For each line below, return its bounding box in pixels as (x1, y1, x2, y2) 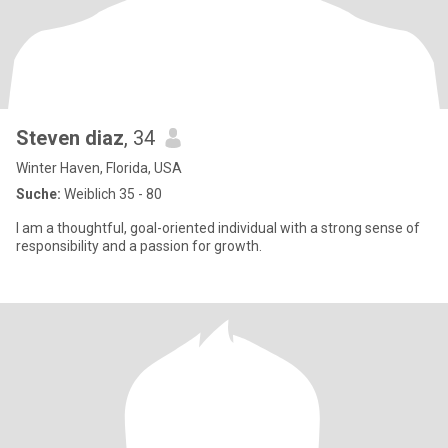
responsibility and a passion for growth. (16, 238, 262, 254)
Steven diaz (16, 126, 124, 150)
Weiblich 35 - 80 (61, 186, 162, 202)
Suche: (16, 186, 61, 202)
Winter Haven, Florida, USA (16, 160, 182, 176)
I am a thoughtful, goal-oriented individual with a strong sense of (16, 220, 420, 236)
